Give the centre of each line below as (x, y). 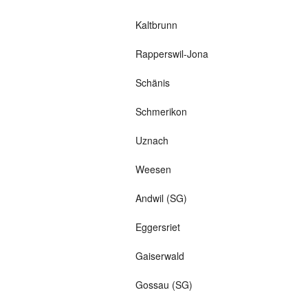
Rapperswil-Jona (172, 54)
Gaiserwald (159, 256)
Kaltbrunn (156, 25)
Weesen (153, 169)
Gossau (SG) (164, 285)
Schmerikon (161, 112)
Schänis (152, 83)
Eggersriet (157, 227)
